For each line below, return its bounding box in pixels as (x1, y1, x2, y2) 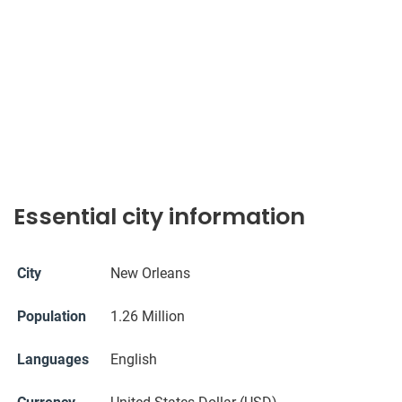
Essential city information (13, 201, 305, 233)
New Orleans (110, 265, 190, 283)
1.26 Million (110, 308, 185, 326)
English (110, 351, 157, 369)
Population (17, 308, 86, 326)
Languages (17, 351, 89, 369)
